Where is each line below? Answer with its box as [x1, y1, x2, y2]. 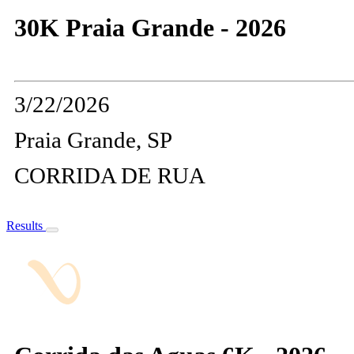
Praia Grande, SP [14, 126, 172, 153]
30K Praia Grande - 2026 [14, 13, 286, 42]
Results [6, 218, 46, 232]
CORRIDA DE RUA [14, 162, 205, 188]
